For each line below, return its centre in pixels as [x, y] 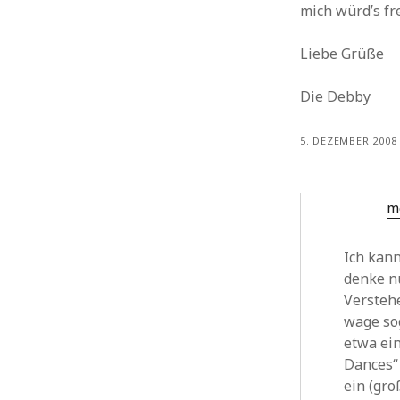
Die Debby [336, 96]
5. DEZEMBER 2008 [349, 141]
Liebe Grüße [342, 54]
